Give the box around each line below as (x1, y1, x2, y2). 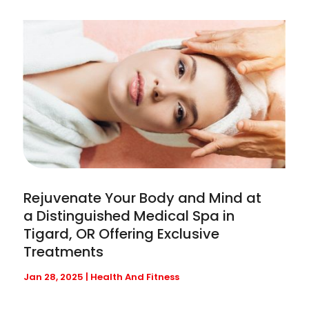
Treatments (23, 241, 104, 261)
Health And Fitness (90, 270, 180, 283)
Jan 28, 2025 (23, 270, 84, 283)
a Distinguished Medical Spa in (23, 206, 235, 226)
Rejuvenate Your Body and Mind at (23, 188, 262, 208)
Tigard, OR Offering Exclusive (23, 223, 220, 243)
